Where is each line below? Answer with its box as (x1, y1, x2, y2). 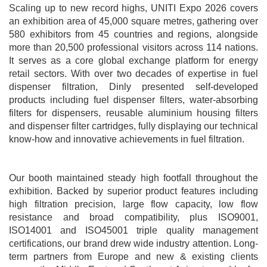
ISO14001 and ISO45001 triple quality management (9, 225, 258, 235)
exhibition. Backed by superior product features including (9, 186, 258, 196)
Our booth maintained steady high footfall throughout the (9, 173, 258, 183)
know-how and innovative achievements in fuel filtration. (9, 134, 244, 144)
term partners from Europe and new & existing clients (9, 252, 258, 262)
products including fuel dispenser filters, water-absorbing (9, 95, 258, 105)
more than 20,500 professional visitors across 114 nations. (9, 42, 258, 52)
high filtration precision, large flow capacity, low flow (9, 199, 258, 209)
